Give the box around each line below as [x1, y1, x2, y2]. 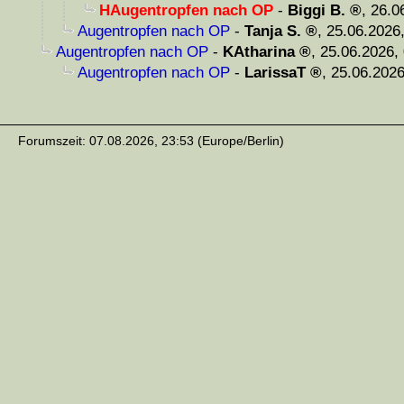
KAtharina [223, 43, 295, 61]
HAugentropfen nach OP [99, 2, 273, 20]
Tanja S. [244, 23, 301, 41]
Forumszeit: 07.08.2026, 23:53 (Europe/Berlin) [18, 133, 284, 148]
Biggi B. [288, 2, 345, 20]
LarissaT [244, 64, 306, 82]
